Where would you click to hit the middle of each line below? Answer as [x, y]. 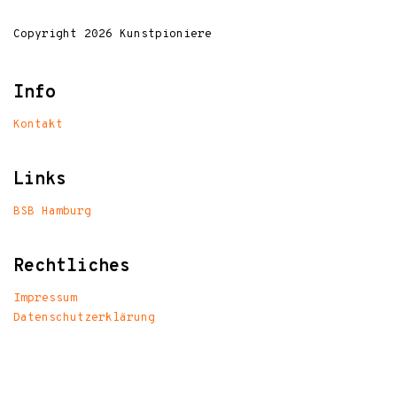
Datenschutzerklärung [84, 319]
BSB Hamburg [52, 212]
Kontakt [38, 125]
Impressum [45, 299]
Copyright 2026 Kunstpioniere [113, 35]
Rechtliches [72, 267]
